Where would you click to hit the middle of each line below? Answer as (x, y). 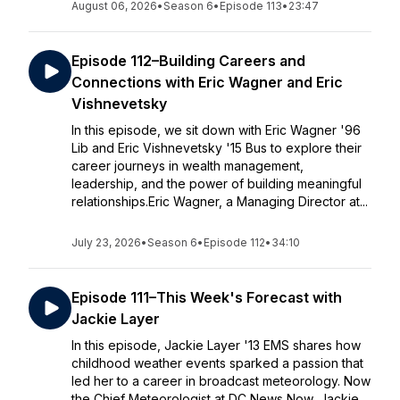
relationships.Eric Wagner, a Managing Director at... (220, 201)
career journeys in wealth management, (187, 166)
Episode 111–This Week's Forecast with (207, 297)
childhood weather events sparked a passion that (217, 363)
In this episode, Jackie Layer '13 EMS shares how (216, 345)
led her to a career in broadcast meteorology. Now (221, 381)
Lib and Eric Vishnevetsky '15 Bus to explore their (217, 148)
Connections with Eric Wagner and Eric (207, 82)
